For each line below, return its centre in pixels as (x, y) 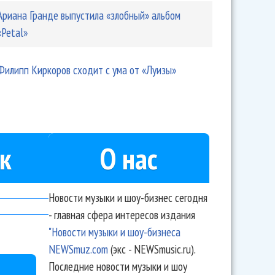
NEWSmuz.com (78, 249)
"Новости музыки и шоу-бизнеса (114, 232)
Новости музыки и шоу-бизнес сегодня (128, 197)
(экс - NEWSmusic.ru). (151, 249)
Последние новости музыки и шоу (118, 266)
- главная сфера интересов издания (122, 215)
